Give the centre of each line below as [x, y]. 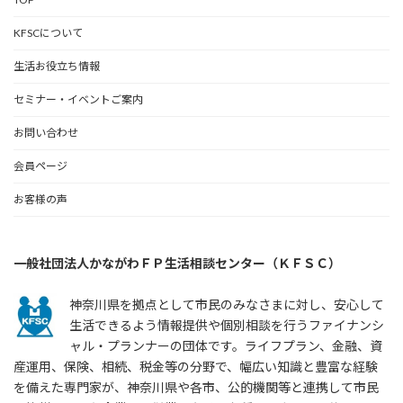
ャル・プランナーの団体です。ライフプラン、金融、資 [226, 346]
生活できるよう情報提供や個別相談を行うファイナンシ [227, 326]
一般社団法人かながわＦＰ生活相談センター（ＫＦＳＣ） [177, 264]
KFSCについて [48, 33]
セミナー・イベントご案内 [78, 100]
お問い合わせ [46, 133]
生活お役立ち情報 [57, 67]
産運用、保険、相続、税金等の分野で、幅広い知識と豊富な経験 [196, 367]
